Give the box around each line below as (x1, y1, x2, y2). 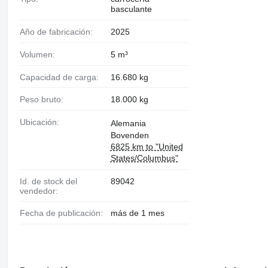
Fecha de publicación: (25, 208, 103, 218)
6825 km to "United (110, 142, 183, 152)
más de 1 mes (110, 208, 165, 218)
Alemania (110, 118, 146, 129)
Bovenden (110, 130, 149, 141)
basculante (110, 4, 152, 14)
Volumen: (24, 49, 55, 59)
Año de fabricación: (25, 27, 93, 36)
